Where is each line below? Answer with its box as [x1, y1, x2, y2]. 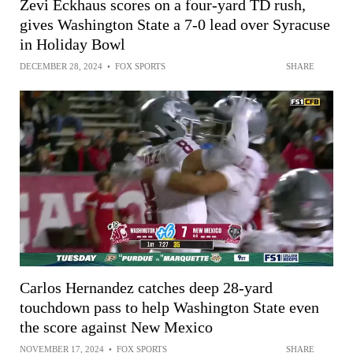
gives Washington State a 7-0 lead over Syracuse [20, 16, 330, 34]
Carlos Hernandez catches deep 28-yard [20, 279, 273, 297]
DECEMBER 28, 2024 [20, 61, 102, 72]
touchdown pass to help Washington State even [20, 299, 319, 317]
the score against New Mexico [20, 318, 213, 336]
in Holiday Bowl [20, 35, 125, 54]
